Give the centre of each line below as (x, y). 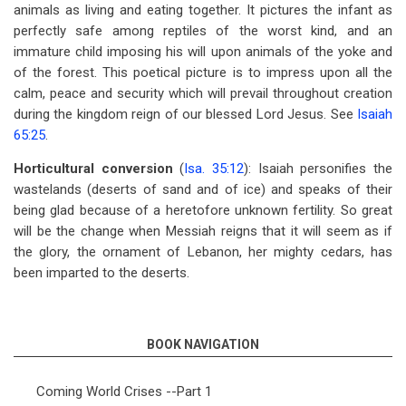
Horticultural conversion (93, 169)
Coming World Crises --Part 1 (124, 391)
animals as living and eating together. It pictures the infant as (203, 10)
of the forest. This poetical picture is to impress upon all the (203, 72)
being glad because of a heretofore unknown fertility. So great (203, 210)
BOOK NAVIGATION (203, 344)
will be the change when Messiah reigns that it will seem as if (203, 231)
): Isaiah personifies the (319, 169)
